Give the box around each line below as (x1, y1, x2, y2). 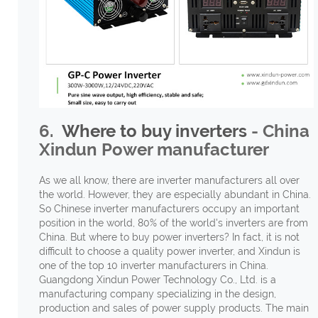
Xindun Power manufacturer (38, 139, 269, 160)
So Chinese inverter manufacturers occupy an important (38, 203, 300, 215)
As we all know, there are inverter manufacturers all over (38, 175, 300, 187)
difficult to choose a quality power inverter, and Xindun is (38, 246, 300, 258)
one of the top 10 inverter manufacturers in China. (38, 260, 268, 272)
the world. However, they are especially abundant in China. (38, 189, 311, 201)
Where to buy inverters (61, 121, 247, 142)
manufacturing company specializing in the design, (38, 288, 276, 300)
